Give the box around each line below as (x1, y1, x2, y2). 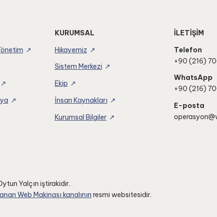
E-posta (174, 101, 205, 110)
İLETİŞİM (174, 28, 204, 37)
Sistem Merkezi (54, 62, 102, 71)
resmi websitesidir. (92, 190, 152, 200)
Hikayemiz (54, 45, 87, 54)
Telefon (174, 45, 202, 54)
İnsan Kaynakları (54, 96, 108, 105)
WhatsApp (174, 73, 213, 82)
